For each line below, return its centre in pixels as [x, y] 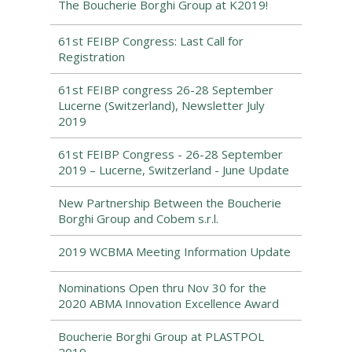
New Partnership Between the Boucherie [170, 203]
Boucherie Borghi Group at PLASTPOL [161, 336]
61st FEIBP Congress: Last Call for [151, 41]
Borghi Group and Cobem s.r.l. [138, 218]
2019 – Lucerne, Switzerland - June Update [174, 170]
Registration [92, 57]
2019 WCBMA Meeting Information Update [174, 251]
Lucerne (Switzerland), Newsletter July [161, 105]
